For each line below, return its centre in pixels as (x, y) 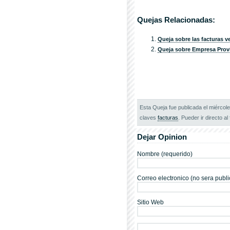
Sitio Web (150, 202)
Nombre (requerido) (165, 154)
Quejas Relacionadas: (176, 20)
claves (149, 118)
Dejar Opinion (162, 137)
